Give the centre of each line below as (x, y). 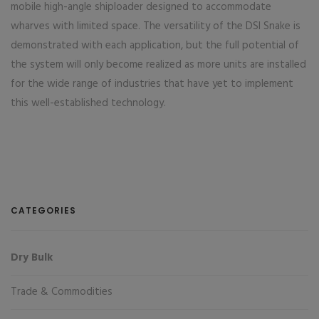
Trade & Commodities (62, 292)
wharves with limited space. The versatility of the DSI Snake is (156, 26)
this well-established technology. (88, 103)
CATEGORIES (43, 210)
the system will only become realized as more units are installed (158, 65)
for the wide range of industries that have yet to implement (152, 84)
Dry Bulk (32, 258)
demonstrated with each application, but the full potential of (155, 46)
